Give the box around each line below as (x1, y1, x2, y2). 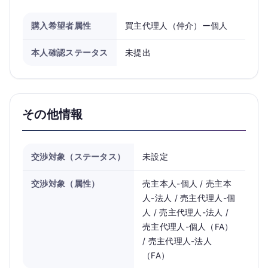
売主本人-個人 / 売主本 (142, 179, 232, 188)
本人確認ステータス (31, 48, 108, 57)
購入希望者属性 (31, 21, 92, 31)
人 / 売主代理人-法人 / (142, 208, 229, 217)
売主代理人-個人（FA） (142, 222, 233, 232)
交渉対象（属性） (31, 179, 100, 188)
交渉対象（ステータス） (31, 152, 126, 162)
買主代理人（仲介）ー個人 (125, 21, 228, 31)
